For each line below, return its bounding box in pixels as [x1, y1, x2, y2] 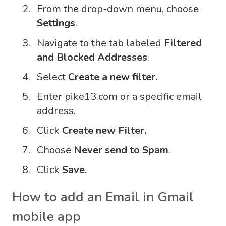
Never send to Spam [74, 143, 168, 157]
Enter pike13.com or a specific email [37, 89, 202, 103]
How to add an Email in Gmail [12, 188, 194, 206]
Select [37, 70, 68, 84]
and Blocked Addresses [37, 50, 147, 64]
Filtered [164, 36, 202, 50]
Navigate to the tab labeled [37, 36, 164, 50]
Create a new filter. [68, 70, 157, 84]
